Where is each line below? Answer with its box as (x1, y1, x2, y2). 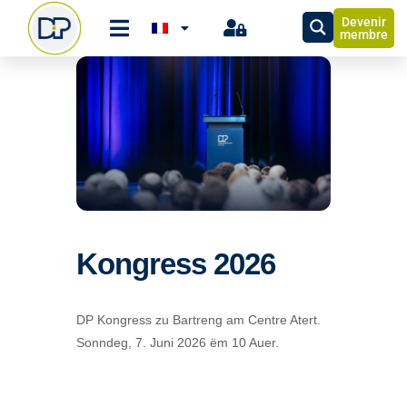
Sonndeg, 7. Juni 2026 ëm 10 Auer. (76, 335, 279, 351)
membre (340, 27, 389, 42)
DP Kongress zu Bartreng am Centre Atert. (76, 313, 321, 328)
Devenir (342, 15, 387, 29)
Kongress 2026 (76, 247, 275, 282)
